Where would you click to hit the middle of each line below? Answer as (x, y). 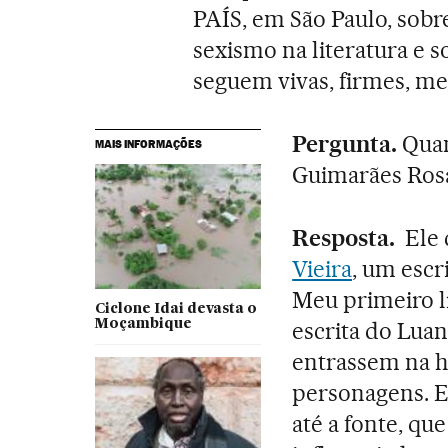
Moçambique (143, 323)
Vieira (322, 268)
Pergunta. (344, 143)
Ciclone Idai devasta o (175, 308)
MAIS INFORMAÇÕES (148, 143)
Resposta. (343, 237)
